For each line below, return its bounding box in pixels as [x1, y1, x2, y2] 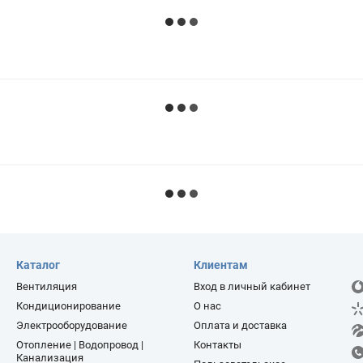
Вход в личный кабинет [194, 280, 310, 293]
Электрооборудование [16, 319, 127, 332]
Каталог [16, 258, 60, 272]
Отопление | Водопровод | [16, 339, 143, 352]
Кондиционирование [16, 300, 121, 313]
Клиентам [194, 258, 248, 272]
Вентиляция [16, 280, 77, 293]
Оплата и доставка [194, 319, 287, 332]
